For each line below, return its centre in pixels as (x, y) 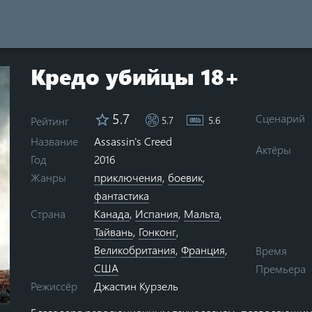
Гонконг (157, 231)
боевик (185, 177)
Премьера (281, 269)
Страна (48, 213)
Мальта (202, 213)
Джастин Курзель (136, 286)
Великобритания (135, 249)
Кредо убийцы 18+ (135, 76)
